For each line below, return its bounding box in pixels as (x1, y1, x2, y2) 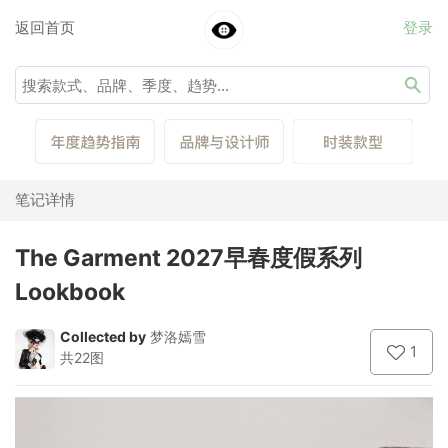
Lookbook (15, 277, 125, 306)
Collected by (60, 327, 146, 345)
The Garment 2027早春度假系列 (15, 243, 362, 272)
